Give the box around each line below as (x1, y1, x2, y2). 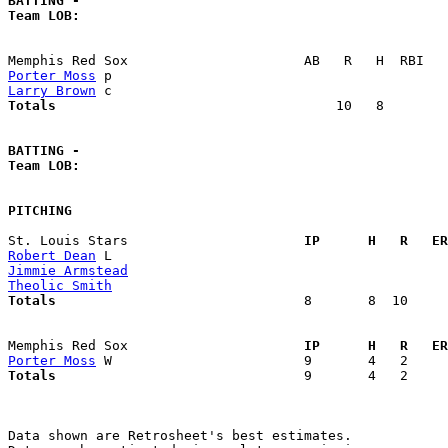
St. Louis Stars (8, 232, 288, 248)
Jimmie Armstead (8, 262, 128, 278)
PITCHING (8, 202, 72, 218)
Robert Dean (8, 247, 96, 263)
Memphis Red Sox (8, 337, 288, 353)
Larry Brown (8, 82, 96, 98)
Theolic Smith (8, 277, 112, 293)
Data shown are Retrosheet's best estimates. (8, 427, 352, 443)
